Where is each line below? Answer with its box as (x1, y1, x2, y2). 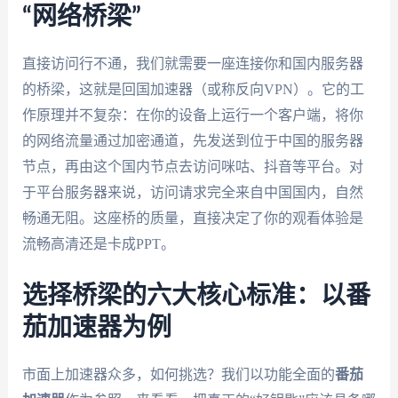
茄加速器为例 (21, 314, 171, 340)
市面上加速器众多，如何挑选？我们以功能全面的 (21, 366, 335, 382)
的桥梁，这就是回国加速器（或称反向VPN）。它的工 (21, 82, 364, 98)
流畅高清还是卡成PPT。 (21, 236, 175, 252)
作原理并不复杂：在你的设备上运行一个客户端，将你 (21, 107, 363, 123)
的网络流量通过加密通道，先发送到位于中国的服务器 (21, 133, 363, 149)
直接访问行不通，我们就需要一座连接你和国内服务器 (21, 56, 363, 72)
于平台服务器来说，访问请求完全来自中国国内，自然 (21, 185, 363, 201)
